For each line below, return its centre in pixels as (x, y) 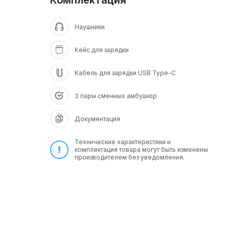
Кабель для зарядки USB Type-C (125, 73)
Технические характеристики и (123, 142)
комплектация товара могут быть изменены (141, 150)
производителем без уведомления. (130, 157)
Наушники (90, 27)
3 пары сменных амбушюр (116, 96)
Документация (97, 119)
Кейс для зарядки (102, 50)
